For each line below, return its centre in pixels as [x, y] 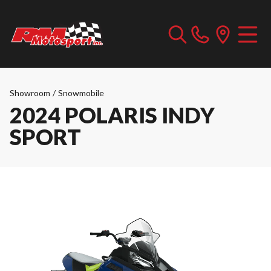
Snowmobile [81, 93]
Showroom [30, 93]
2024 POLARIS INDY [112, 115]
